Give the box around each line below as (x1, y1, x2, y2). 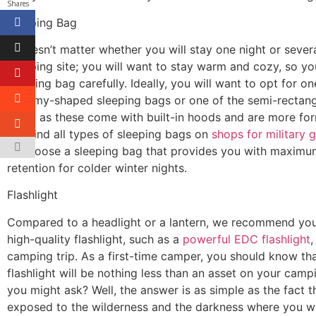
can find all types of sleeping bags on (7, 126, 212, 141)
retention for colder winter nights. (7, 160, 187, 175)
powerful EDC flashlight (183, 231, 310, 246)
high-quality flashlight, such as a (7, 231, 183, 246)
